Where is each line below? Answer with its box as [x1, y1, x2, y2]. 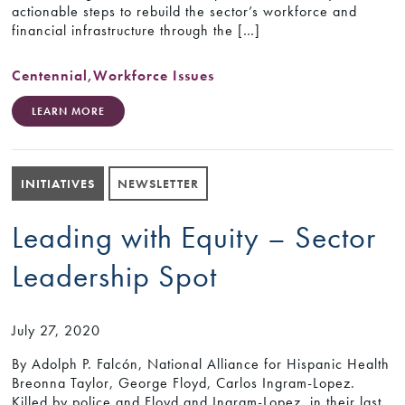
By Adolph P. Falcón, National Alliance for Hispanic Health [12, 354, 391, 374]
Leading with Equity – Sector [12, 217, 377, 257]
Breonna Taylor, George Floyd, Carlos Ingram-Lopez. [12, 373, 356, 393]
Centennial [12, 65, 89, 85]
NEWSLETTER [118, 174, 200, 192]
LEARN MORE [32, 104, 106, 119]
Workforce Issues [93, 65, 215, 85]
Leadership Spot [12, 256, 218, 296]
